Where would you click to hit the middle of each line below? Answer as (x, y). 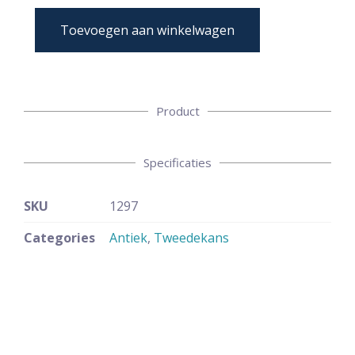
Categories (59, 238)
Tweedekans (191, 238)
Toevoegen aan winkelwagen (147, 31)
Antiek (128, 238)
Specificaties (177, 163)
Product (177, 111)
